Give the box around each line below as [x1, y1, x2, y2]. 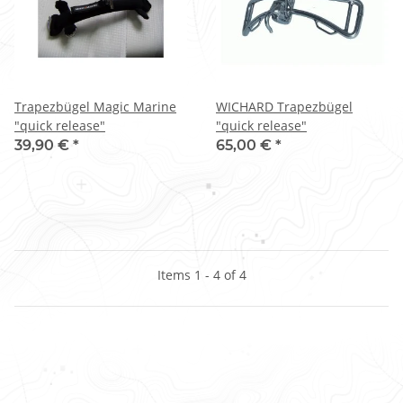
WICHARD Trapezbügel [216, 97, 353, 115]
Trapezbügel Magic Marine [14, 97, 176, 115]
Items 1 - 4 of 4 [157, 265, 246, 283]
